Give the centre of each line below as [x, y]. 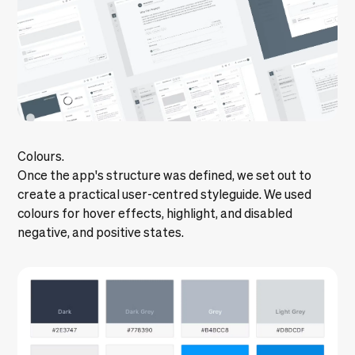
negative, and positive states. [101, 232]
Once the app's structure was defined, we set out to [165, 175]
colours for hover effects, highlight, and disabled [155, 213]
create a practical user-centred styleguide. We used [165, 194]
